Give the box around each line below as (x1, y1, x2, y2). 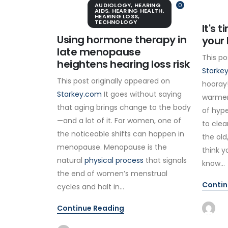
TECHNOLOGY (95, 17, 137, 26)
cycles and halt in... (57, 181, 124, 192)
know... (202, 158, 225, 168)
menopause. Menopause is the (57, 141, 167, 152)
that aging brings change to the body (57, 102, 191, 112)
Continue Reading (57, 203, 124, 213)
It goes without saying (102, 89, 182, 99)
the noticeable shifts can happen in (57, 128, 184, 139)
